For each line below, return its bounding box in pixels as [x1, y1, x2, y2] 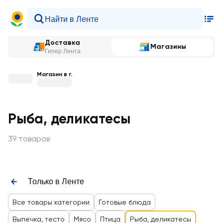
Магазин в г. [37, 70, 72, 78]
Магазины [150, 42, 186, 51]
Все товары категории [12, 198, 90, 206]
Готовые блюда [99, 198, 151, 206]
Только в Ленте [28, 177, 84, 186]
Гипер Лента [45, 48, 81, 55]
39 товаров [8, 133, 50, 143]
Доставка [45, 38, 80, 47]
